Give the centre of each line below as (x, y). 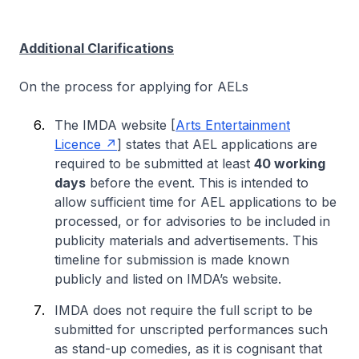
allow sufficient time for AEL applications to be (196, 202)
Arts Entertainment (233, 125)
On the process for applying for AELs (134, 86)
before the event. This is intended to (197, 182)
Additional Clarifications (97, 48)
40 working (290, 163)
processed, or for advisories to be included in (192, 221)
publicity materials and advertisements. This (186, 240)
